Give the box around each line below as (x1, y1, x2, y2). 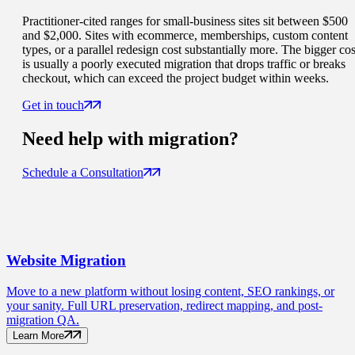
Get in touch (22, 98, 84, 113)
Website (6, 251, 56, 269)
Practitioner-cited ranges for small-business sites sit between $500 (22, 14, 348, 29)
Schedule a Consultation (22, 166, 143, 180)
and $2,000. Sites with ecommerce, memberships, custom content (22, 29, 348, 43)
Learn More (13, 329, 64, 342)
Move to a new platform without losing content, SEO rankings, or (6, 284, 334, 298)
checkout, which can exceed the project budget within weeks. (22, 71, 329, 86)
